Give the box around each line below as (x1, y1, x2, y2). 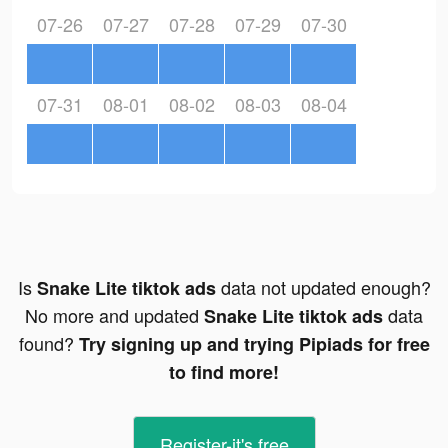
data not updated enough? (215, 274, 431, 301)
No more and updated (25, 302, 204, 329)
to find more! (169, 359, 279, 386)
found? (18, 330, 79, 357)
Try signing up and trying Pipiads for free (78, 331, 430, 358)
